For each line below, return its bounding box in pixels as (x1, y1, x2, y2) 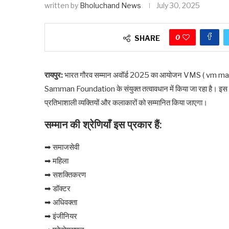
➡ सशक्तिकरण (44, 170, 86, 179)
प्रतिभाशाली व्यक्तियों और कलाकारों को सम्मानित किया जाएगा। (44, 98, 208, 107)
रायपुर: (44, 70, 64, 80)
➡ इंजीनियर (44, 211, 77, 221)
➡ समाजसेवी (44, 142, 79, 152)
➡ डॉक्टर (44, 184, 71, 193)
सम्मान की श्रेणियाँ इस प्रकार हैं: (44, 119, 162, 131)
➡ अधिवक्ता (44, 197, 77, 207)
